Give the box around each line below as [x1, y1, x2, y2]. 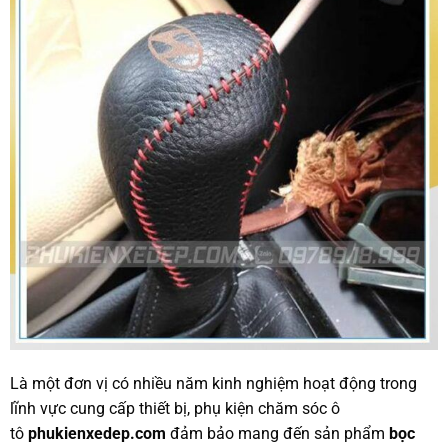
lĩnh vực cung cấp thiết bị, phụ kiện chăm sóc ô [9, 398, 340, 418]
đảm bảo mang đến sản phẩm [165, 423, 389, 443]
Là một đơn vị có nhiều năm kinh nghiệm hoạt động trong [9, 373, 417, 393]
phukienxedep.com [27, 423, 166, 443]
